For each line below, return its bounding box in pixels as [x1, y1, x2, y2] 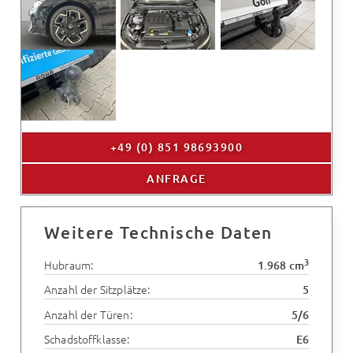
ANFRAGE [147, 170, 206, 186]
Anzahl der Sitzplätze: [43, 281, 150, 298]
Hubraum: [43, 257, 94, 273]
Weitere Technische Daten [43, 221, 273, 243]
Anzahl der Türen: [43, 306, 132, 322]
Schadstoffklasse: [43, 330, 130, 347]
